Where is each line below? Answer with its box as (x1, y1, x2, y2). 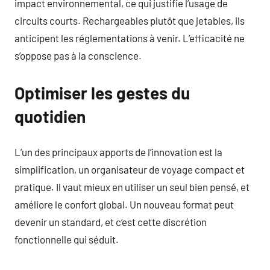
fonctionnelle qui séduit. (14, 233, 119, 245)
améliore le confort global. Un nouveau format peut (14, 198, 234, 210)
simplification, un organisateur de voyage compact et (14, 163, 245, 175)
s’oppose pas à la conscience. (14, 49, 142, 61)
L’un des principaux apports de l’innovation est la (14, 146, 222, 158)
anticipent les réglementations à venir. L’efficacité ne (14, 31, 245, 44)
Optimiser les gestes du (14, 82, 190, 103)
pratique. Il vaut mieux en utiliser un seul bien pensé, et (14, 181, 250, 193)
